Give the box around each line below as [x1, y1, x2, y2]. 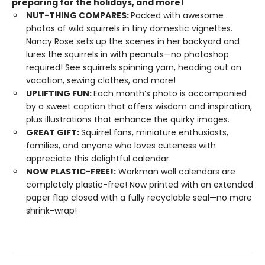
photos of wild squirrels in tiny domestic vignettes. [26, 22, 232, 34]
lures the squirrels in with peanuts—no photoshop [26, 49, 229, 60]
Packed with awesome [131, 9, 224, 21]
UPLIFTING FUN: [26, 88, 93, 99]
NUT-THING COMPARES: [26, 9, 131, 21]
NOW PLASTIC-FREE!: [26, 166, 116, 177]
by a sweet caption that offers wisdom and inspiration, [26, 101, 252, 112]
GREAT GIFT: [26, 127, 81, 138]
